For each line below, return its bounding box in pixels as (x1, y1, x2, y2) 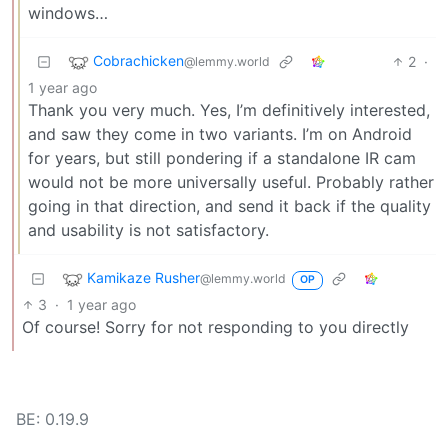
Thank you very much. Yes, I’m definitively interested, (28, 100, 430, 121)
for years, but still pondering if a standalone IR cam (28, 148, 416, 169)
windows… (28, 3, 108, 24)
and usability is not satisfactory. (28, 220, 269, 241)
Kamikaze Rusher (87, 269, 200, 287)
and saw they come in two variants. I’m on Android (28, 124, 412, 145)
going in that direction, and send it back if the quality (28, 196, 431, 217)
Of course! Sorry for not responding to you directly (22, 317, 409, 338)
